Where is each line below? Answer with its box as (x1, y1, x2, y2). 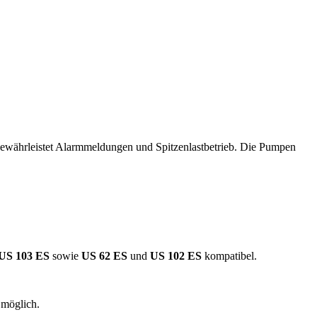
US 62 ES (81, 249, 130, 262)
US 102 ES (147, 249, 202, 262)
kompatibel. (202, 249, 257, 262)
